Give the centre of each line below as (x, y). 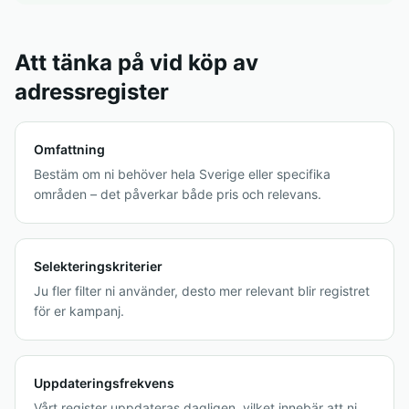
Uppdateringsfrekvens (104, 383)
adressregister (92, 92)
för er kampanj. (79, 311)
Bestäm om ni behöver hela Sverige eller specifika (182, 174)
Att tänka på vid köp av (136, 63)
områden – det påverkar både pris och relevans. (178, 194)
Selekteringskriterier (98, 266)
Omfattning (69, 149)
